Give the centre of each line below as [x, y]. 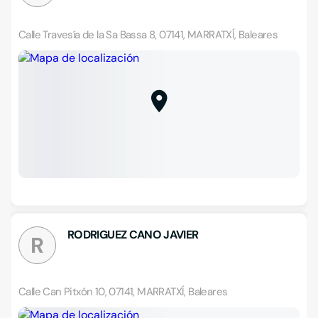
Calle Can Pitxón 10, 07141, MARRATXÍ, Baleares [123, 292]
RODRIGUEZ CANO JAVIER [133, 235]
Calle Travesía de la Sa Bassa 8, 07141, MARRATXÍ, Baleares [148, 35]
